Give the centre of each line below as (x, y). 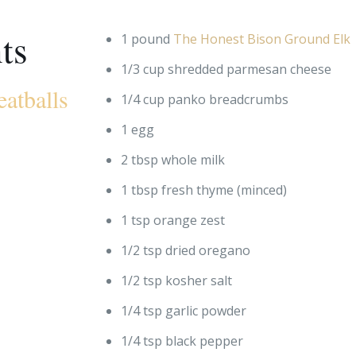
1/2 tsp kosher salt (177, 280)
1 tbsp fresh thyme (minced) (204, 190)
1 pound (147, 39)
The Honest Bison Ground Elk (262, 39)
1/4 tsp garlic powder (184, 310)
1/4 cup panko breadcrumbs (205, 99)
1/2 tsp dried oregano (186, 250)
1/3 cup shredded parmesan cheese (226, 69)
